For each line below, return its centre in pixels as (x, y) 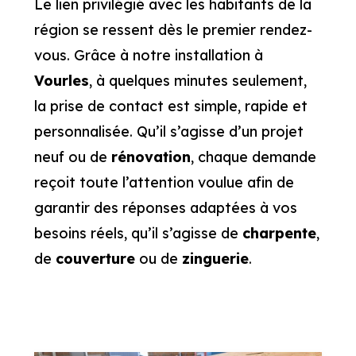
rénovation (151, 157)
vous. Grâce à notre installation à (148, 56)
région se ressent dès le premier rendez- (173, 30)
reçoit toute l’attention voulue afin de (164, 183)
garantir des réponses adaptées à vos (165, 208)
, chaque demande (253, 157)
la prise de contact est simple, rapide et (170, 106)
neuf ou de (72, 157)
